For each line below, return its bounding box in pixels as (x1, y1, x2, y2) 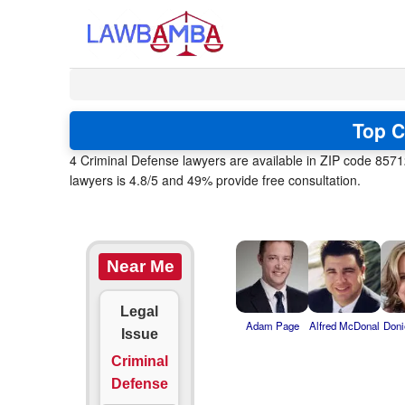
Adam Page (245, 318, 299, 333)
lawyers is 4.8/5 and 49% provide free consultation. (70, 171, 361, 189)
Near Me (106, 257, 174, 276)
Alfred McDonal (309, 318, 381, 333)
